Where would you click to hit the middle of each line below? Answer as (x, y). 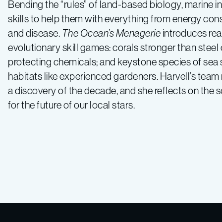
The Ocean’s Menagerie (111, 33)
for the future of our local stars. (71, 105)
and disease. (35, 33)
